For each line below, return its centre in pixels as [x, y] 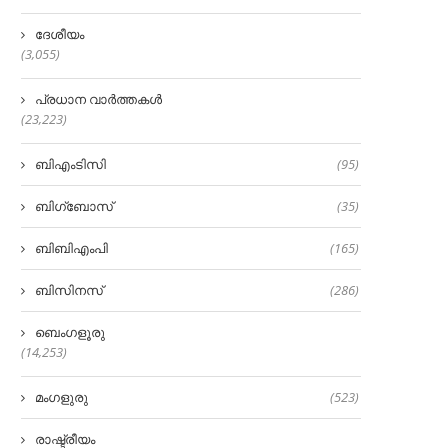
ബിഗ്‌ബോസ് [74, 205]
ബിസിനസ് [69, 289]
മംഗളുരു [61, 396]
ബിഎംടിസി [70, 163]
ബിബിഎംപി [71, 247]
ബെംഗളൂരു [70, 331]
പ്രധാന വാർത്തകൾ [98, 98]
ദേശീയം [59, 33]
